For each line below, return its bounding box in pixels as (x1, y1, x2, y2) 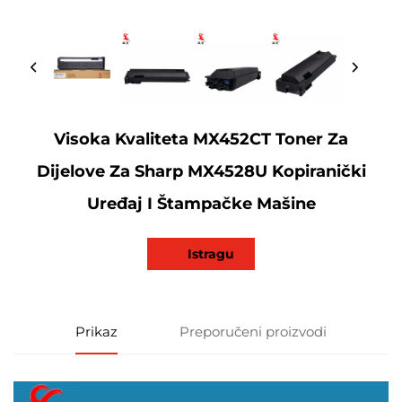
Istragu (188, 246, 234, 263)
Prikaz (75, 323, 118, 341)
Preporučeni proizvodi (179, 323, 327, 341)
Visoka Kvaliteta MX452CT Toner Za (54, 129, 348, 150)
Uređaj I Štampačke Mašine (86, 194, 316, 214)
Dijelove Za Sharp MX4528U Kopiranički (36, 162, 366, 182)
